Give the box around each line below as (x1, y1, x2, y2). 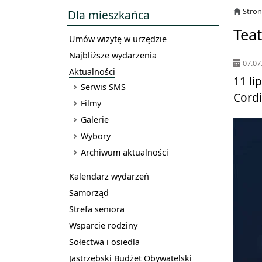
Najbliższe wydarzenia (69, 50, 157, 61)
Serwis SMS (81, 81, 126, 92)
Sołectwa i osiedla (69, 236, 140, 247)
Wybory (81, 130, 111, 142)
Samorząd (69, 187, 109, 198)
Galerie (81, 114, 109, 125)
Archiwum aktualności (81, 147, 168, 158)
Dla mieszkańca (68, 7, 150, 23)
